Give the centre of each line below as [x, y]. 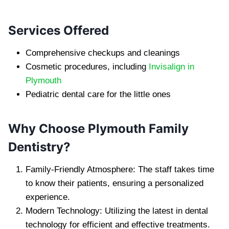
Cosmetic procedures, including [87, 66]
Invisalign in [171, 66]
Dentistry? [39, 147]
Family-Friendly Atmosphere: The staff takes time [120, 169]
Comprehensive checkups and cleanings [103, 53]
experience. [48, 197]
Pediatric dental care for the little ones [98, 94]
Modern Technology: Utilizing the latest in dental [117, 211]
